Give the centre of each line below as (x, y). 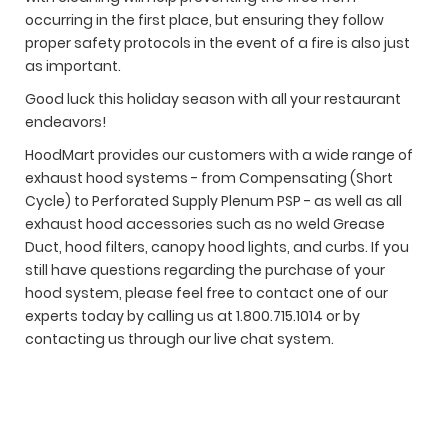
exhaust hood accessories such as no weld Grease (205, 223)
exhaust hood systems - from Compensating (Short (209, 177)
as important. (73, 65)
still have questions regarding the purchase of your (205, 269)
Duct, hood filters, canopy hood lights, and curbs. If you (217, 246)
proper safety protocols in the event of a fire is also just (217, 42)
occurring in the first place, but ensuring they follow (204, 19)
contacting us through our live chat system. (179, 338)
